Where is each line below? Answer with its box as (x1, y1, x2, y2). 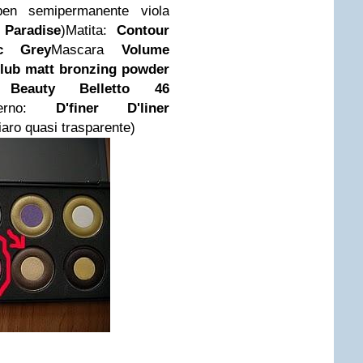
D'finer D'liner (55, 100, 170, 116)
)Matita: (61, 23, 117, 38)
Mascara (51, 42, 122, 58)
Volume (122, 42, 170, 58)
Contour (117, 23, 170, 38)
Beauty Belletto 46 (10, 81, 170, 96)
